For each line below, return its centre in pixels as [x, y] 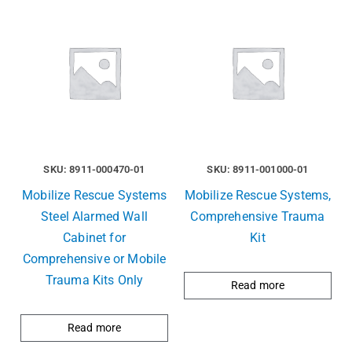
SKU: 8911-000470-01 [94, 170]
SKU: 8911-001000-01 [258, 170]
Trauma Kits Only [94, 280]
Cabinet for [94, 238]
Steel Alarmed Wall [94, 217]
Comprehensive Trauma [258, 217]
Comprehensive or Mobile [94, 259]
